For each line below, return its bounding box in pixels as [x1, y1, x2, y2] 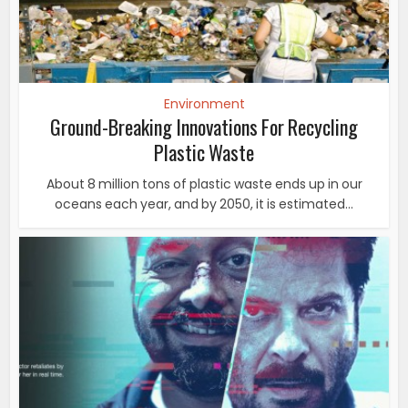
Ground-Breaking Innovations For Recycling [50, 112, 358, 142]
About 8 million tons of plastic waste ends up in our [46, 175, 362, 194]
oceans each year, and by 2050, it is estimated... [55, 195, 353, 214]
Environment [163, 95, 245, 114]
